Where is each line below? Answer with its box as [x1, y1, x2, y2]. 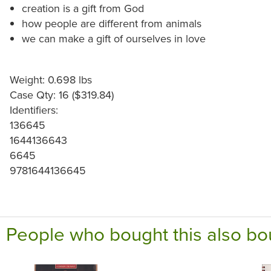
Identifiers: [10, 102, 58, 118]
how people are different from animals [21, 16, 201, 31]
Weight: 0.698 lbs [10, 72, 92, 88]
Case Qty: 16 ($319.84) [10, 87, 114, 103]
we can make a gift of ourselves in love [21, 31, 206, 47]
